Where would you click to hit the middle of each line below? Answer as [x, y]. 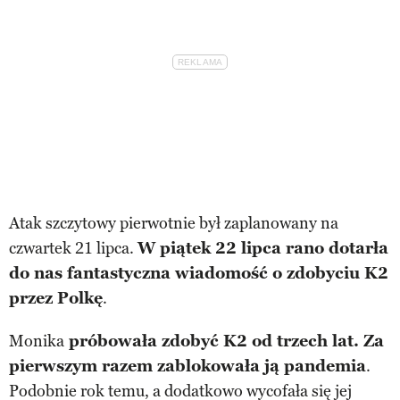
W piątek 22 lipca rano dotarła [263, 248]
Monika [37, 341]
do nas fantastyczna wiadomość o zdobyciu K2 [199, 273]
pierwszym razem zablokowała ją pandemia [187, 366]
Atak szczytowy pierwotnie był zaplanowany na [174, 223]
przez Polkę [56, 298]
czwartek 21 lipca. [73, 248]
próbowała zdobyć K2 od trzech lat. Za [224, 341]
